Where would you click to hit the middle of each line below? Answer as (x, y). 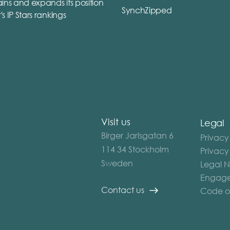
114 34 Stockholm (135, 149)
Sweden (117, 163)
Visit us (116, 122)
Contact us (123, 190)
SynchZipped (147, 10)
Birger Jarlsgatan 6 (137, 136)
